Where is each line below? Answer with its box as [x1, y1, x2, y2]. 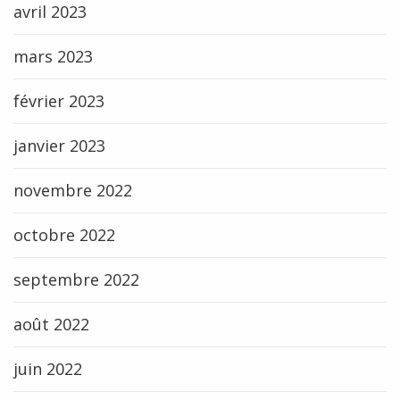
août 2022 [13, 313, 89, 335]
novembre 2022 [13, 179, 132, 201]
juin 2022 [13, 358, 82, 379]
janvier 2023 [13, 135, 105, 156]
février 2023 [13, 90, 104, 112]
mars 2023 [13, 46, 93, 67]
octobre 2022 [13, 224, 115, 246]
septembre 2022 [13, 269, 139, 290]
